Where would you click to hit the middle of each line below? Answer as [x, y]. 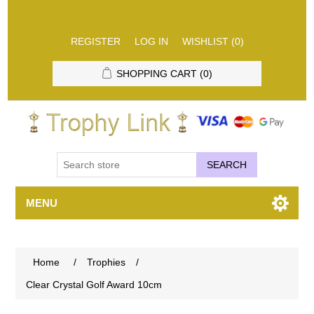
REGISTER [95, 41]
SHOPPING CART [156, 74]
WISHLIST [205, 41]
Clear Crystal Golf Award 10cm [94, 284]
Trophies [107, 262]
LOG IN [151, 41]
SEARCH [227, 164]
